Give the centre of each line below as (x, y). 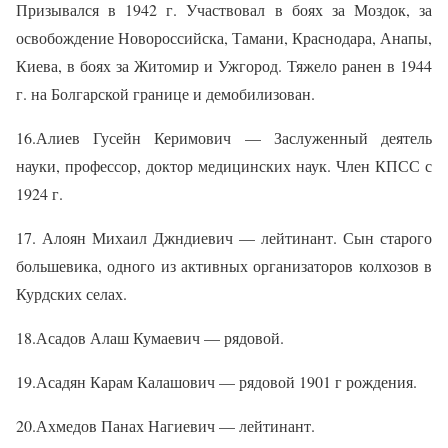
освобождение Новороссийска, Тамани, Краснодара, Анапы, (224, 38)
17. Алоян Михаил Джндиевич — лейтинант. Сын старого (224, 238)
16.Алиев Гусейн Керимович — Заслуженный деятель (224, 138)
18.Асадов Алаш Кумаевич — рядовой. (150, 338)
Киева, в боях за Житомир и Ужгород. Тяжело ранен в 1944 (224, 66)
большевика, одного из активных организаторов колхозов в (224, 266)
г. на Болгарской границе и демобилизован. (165, 94)
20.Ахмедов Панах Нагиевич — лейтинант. (165, 426)
